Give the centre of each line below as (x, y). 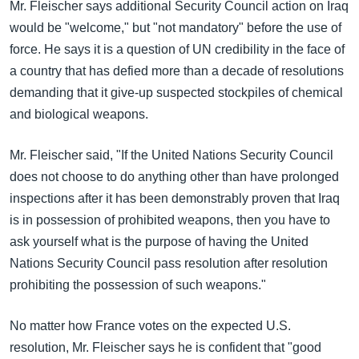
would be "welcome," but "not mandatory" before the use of (175, 28)
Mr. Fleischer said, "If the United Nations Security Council (171, 155)
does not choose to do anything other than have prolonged (174, 177)
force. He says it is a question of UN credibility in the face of (177, 49)
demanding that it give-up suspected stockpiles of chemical (176, 93)
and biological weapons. (79, 114)
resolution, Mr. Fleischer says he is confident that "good (165, 347)
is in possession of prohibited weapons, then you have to (170, 220)
